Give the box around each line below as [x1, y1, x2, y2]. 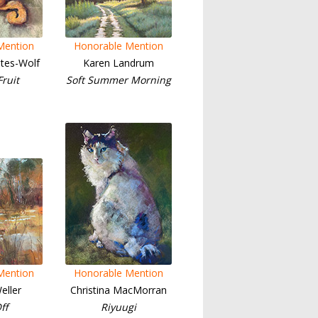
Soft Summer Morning [66, 73, 171, 87]
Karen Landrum [83, 56, 154, 70]
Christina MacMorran [70, 283, 167, 297]
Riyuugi [101, 300, 136, 314]
